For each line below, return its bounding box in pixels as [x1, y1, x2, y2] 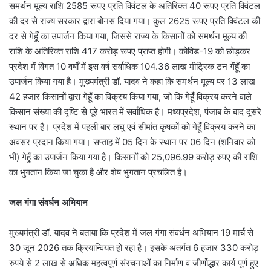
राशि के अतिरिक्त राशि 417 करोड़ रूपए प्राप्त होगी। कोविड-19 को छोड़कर [9, 45, 250, 57]
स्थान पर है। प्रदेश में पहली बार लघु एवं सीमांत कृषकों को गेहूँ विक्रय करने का [9, 120, 255, 132]
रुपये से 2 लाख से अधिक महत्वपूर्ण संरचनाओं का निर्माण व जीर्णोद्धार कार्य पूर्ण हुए [9, 256, 258, 269]
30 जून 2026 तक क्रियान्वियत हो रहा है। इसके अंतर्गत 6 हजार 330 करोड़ [9, 241, 258, 253]
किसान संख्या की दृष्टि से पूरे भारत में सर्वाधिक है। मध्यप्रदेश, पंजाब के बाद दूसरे [9, 105, 261, 117]
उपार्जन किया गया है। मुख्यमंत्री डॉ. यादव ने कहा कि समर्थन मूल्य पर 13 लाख [9, 75, 255, 87]
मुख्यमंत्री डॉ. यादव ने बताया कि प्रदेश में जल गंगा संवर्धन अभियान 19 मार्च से [9, 226, 253, 238]
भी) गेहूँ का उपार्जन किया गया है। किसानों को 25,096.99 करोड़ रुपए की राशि [9, 151, 258, 163]
